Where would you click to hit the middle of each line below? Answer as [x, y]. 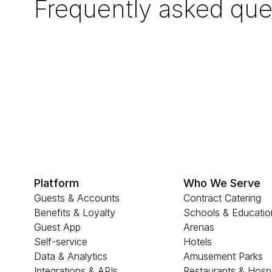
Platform [56, 183]
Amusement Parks [223, 256]
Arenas [199, 227]
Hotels [198, 242]
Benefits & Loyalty [75, 212]
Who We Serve [222, 183]
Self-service [61, 242]
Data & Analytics [71, 256]
